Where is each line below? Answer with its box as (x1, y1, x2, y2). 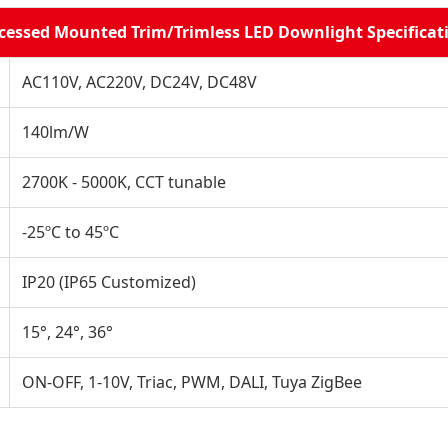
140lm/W (22, 120, 89, 143)
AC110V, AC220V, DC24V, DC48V (22, 70, 257, 93)
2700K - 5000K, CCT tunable (22, 170, 226, 193)
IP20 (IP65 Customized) (22, 270, 196, 293)
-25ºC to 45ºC (22, 220, 119, 243)
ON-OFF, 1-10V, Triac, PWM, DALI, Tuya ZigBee (22, 370, 362, 393)
